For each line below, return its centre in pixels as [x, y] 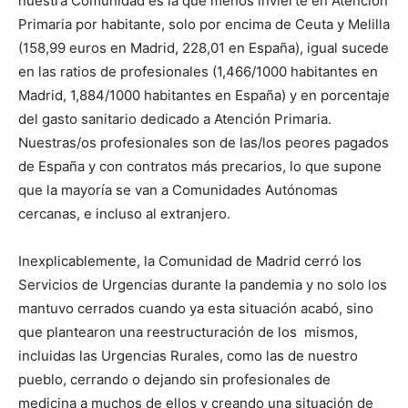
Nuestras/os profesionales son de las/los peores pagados [204, 143]
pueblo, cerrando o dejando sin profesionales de [174, 380]
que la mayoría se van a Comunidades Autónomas [178, 190]
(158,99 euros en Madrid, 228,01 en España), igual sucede [204, 48]
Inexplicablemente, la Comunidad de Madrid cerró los [190, 261]
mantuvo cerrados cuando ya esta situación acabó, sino [196, 309]
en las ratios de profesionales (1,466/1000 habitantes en [198, 72]
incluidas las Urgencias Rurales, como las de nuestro [188, 356]
